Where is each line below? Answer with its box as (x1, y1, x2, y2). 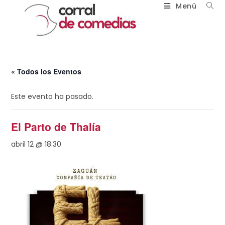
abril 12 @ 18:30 (11, 139, 62, 149)
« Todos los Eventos (11, 66, 82, 76)
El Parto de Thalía (11, 119, 101, 134)
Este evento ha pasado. (11, 91, 94, 101)
